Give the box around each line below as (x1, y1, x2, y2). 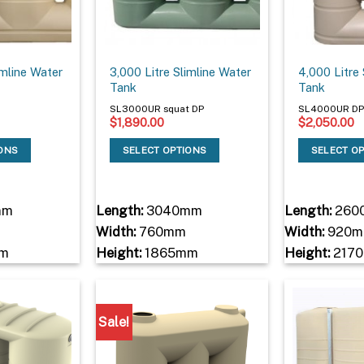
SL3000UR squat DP (110, 102, 205, 115)
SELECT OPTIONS (122, 144, 207, 156)
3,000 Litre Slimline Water (110, 65, 252, 80)
